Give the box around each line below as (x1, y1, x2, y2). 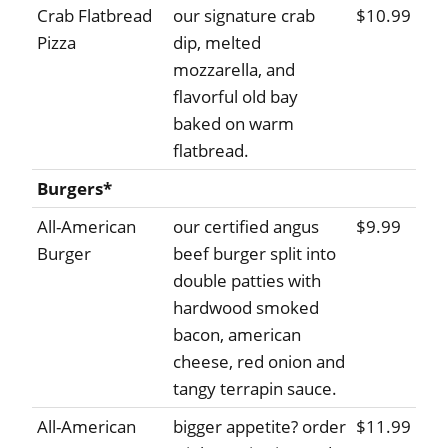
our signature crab (173, 4, 315, 28)
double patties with (173, 269, 321, 293)
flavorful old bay (173, 85, 298, 109)
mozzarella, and (173, 58, 295, 82)
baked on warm (173, 112, 294, 136)
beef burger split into (173, 242, 336, 266)
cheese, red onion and (173, 350, 345, 374)
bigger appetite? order (173, 415, 346, 439)
